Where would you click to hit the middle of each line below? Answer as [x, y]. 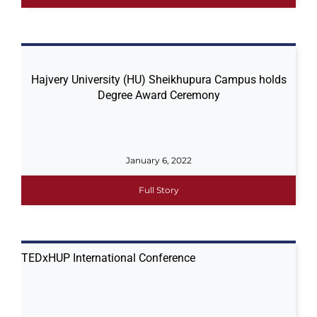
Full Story [158, 190]
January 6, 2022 [158, 160]
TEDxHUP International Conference [109, 258]
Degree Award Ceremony [158, 95]
